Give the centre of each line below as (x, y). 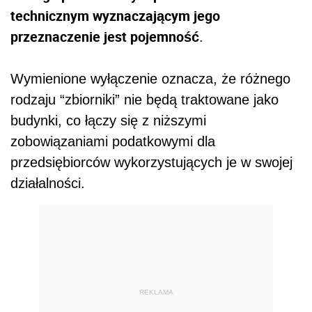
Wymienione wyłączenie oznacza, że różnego (150, 78)
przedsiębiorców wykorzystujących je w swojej (151, 162)
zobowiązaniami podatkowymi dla (113, 141)
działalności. (48, 183)
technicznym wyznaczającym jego (115, 15)
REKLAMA (156, 292)
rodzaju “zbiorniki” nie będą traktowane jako (145, 99)
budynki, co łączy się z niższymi (108, 120)
